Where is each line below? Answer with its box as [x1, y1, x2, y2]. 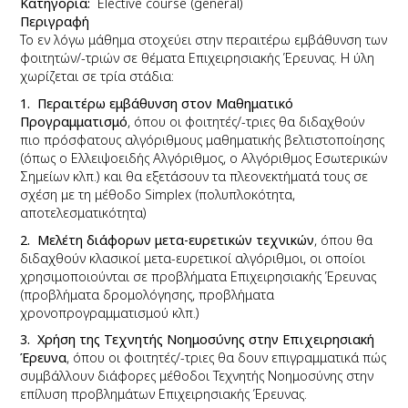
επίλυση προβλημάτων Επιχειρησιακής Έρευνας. [20, 385, 308, 403]
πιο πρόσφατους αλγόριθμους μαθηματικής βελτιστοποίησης [20, 130, 385, 148]
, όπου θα [314, 230, 373, 249]
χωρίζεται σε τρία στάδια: [20, 67, 175, 86]
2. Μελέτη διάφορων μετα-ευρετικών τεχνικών [20, 230, 315, 249]
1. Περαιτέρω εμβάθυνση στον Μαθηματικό [20, 94, 294, 112]
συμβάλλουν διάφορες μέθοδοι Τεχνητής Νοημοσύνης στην [20, 367, 374, 385]
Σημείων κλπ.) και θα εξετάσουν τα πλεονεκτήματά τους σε [20, 167, 369, 185]
